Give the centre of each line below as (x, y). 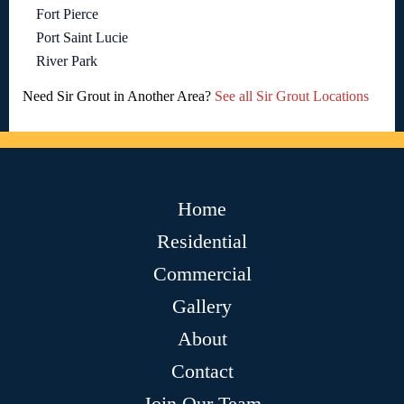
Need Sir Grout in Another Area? (119, 96)
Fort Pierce (67, 14)
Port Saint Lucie (82, 38)
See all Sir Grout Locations (292, 96)
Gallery (202, 307)
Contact (202, 372)
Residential (202, 242)
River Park (67, 61)
